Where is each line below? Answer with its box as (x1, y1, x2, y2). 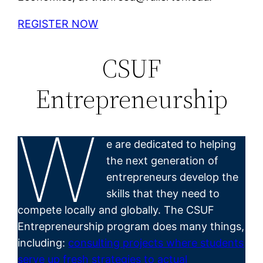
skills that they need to (106, 187, 220, 200)
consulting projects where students (68, 236, 244, 249)
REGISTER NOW (18, 17, 99, 30)
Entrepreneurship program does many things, (18, 220, 245, 232)
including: (18, 236, 66, 249)
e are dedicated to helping (106, 137, 236, 150)
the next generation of (106, 154, 218, 167)
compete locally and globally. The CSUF (18, 203, 215, 216)
